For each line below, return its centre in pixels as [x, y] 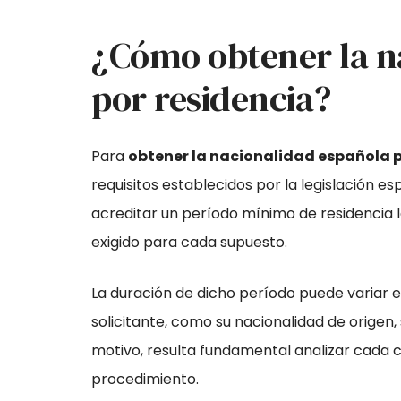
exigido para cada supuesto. [189, 242]
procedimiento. [145, 379]
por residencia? [211, 98]
